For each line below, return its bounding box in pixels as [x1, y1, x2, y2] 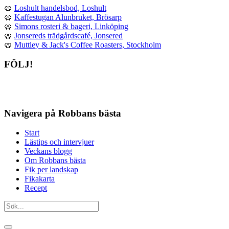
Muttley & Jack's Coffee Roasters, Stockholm [14, 40, 161, 49]
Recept [25, 184, 47, 193]
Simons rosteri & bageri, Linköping [14, 21, 128, 31]
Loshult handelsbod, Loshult [14, 3, 106, 12]
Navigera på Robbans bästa [4, 107, 121, 119]
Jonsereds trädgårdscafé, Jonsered [14, 31, 123, 40]
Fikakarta [25, 174, 55, 184]
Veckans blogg [25, 147, 72, 156]
